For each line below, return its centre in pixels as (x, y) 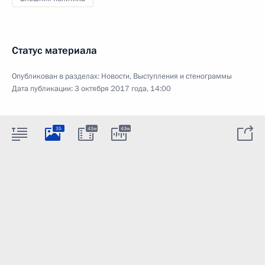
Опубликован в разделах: (56, 76)
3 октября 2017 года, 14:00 (123, 89)
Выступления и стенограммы (182, 76)
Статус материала (54, 51)
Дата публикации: (43, 89)
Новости (115, 76)
